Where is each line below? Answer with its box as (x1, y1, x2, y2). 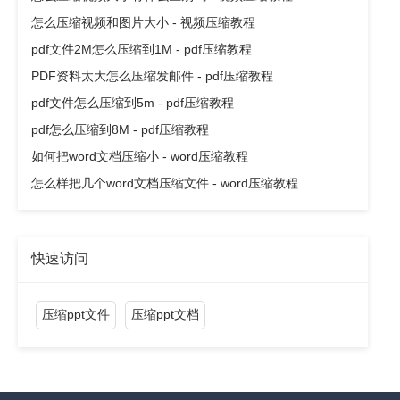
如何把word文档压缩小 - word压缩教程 (31, 149, 248, 164)
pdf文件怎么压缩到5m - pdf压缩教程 (31, 96, 234, 111)
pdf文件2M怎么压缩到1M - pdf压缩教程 (31, 42, 252, 57)
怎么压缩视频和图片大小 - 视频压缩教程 (31, 15, 255, 30)
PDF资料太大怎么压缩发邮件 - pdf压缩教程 (31, 69, 273, 84)
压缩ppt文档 (131, 307, 199, 322)
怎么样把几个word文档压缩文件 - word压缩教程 (31, 176, 298, 191)
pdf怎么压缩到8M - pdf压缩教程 (31, 122, 209, 137)
